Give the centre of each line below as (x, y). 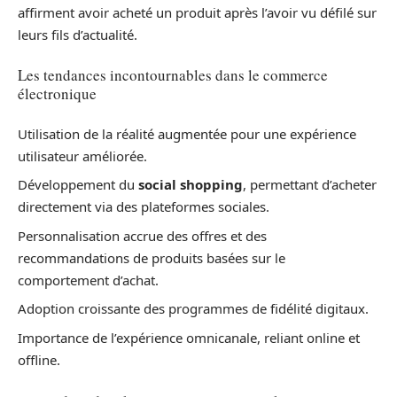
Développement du (78, 185)
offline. (39, 359)
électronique (57, 94)
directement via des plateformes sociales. (144, 207)
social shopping (191, 185)
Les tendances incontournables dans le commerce (173, 75)
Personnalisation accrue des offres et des (142, 235)
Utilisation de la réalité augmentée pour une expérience (187, 133)
